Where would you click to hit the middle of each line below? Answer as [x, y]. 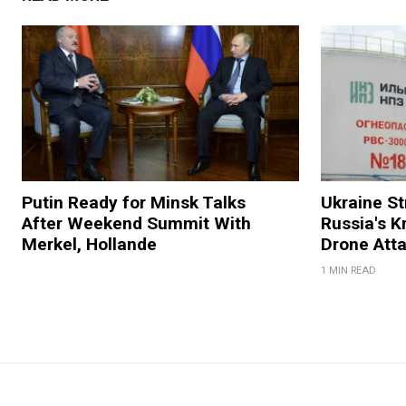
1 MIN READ [348, 271]
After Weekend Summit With [136, 224]
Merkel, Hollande [89, 245]
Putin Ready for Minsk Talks [134, 203]
